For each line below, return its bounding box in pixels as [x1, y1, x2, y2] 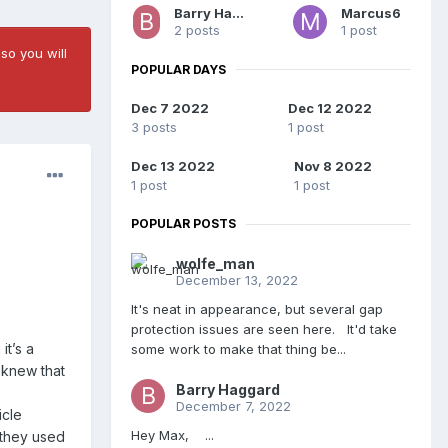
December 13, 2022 [176, 272, 298, 289]
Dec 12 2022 [288, 100, 372, 117]
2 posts [173, 21, 220, 38]
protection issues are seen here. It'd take [131, 321, 397, 338]
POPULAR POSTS [131, 216, 236, 232]
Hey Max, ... [131, 427, 214, 444]
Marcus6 [341, 4, 401, 21]
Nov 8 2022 [294, 158, 372, 175]
